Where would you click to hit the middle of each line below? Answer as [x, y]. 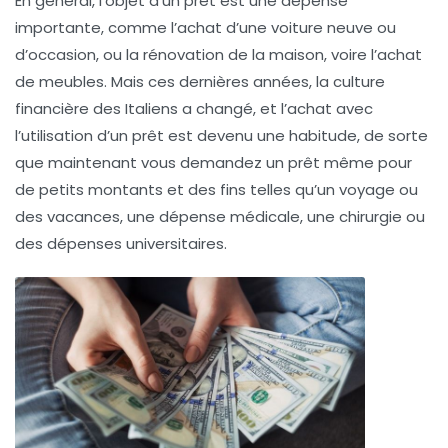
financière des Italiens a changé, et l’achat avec [194, 108]
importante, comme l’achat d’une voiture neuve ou [205, 27]
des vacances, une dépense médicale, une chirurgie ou [220, 216]
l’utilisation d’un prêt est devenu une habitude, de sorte [221, 135]
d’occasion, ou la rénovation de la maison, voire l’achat [218, 54]
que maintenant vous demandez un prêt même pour [213, 162]
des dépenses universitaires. [121, 243]
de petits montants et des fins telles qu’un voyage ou [216, 189]
